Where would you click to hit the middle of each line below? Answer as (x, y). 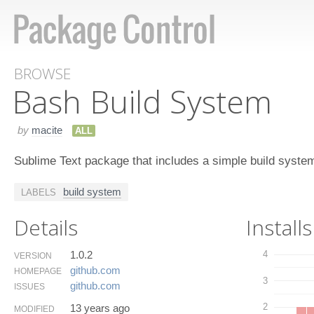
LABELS (39, 192)
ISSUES (29, 286)
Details (46, 227)
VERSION (33, 255)
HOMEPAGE (38, 271)
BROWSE (42, 74)
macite (47, 130)
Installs (279, 227)
